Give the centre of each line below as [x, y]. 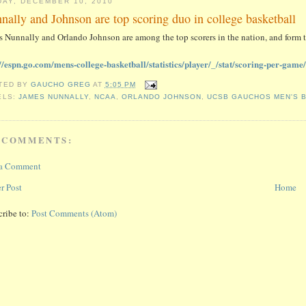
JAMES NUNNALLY [53, 96]
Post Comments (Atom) [74, 213]
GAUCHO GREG [61, 84]
